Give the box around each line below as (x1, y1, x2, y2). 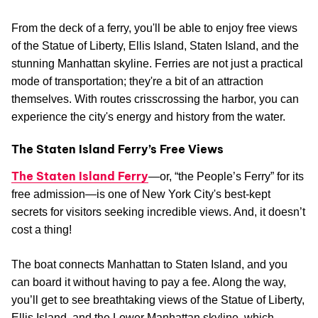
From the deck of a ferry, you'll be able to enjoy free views (11, 22, 297, 35)
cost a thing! (11, 224, 72, 236)
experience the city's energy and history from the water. (11, 111, 285, 124)
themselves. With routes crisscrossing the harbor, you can (11, 93, 299, 106)
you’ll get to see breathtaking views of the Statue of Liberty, (11, 294, 305, 307)
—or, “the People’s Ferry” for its (148, 170, 304, 183)
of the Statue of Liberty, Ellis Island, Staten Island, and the (11, 40, 299, 53)
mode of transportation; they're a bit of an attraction (11, 75, 263, 88)
